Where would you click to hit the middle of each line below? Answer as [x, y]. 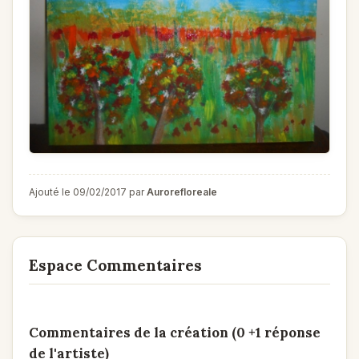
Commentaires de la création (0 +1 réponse [175, 332]
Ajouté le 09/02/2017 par [88, 192]
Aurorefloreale [182, 192]
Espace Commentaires [115, 265]
